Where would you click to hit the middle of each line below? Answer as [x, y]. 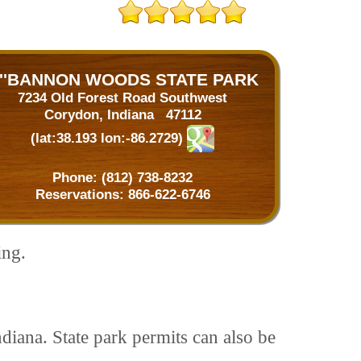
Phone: [77, 178]
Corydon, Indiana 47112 [122, 114]
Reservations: [81, 195]
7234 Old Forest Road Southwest [122, 98]
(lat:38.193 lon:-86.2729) [107, 138]
